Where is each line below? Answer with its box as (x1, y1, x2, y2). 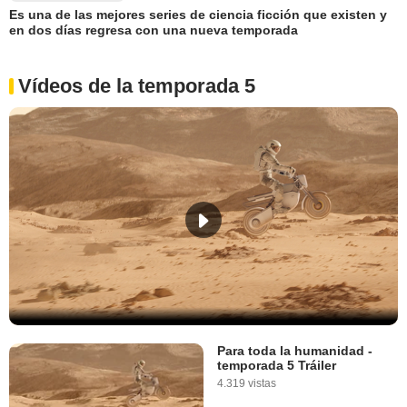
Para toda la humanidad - (217, 343, 372, 359)
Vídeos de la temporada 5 (18, 74, 255, 97)
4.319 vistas (217, 377, 276, 391)
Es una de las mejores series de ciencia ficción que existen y (9, 7, 387, 23)
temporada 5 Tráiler (217, 358, 336, 373)
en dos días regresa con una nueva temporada (9, 23, 298, 38)
